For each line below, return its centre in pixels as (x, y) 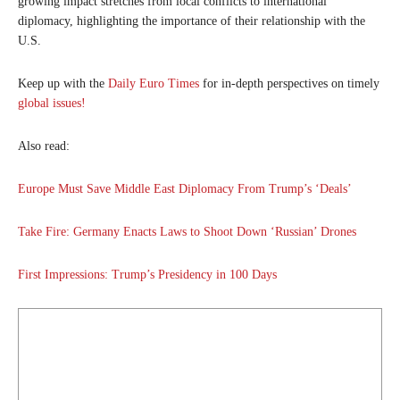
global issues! (52, 103)
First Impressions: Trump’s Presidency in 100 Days (147, 274)
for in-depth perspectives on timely (289, 83)
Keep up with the (63, 83)
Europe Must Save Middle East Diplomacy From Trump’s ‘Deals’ (185, 188)
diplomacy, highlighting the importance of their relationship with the (192, 21)
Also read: (44, 146)
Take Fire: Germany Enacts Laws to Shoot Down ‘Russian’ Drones (187, 231)
